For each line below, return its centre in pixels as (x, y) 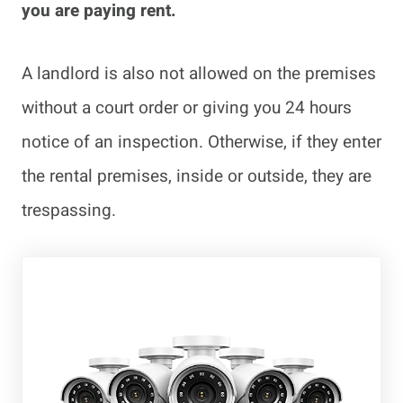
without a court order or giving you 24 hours (187, 107)
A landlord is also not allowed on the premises (199, 73)
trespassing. (71, 210)
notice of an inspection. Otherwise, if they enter (201, 142)
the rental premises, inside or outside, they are (197, 176)
